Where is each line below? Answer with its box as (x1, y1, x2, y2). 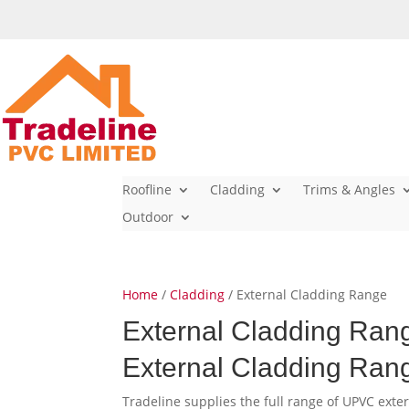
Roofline (122, 181, 173, 198)
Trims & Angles (303, 181, 396, 198)
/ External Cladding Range (225, 286, 388, 303)
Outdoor (122, 208, 174, 225)
